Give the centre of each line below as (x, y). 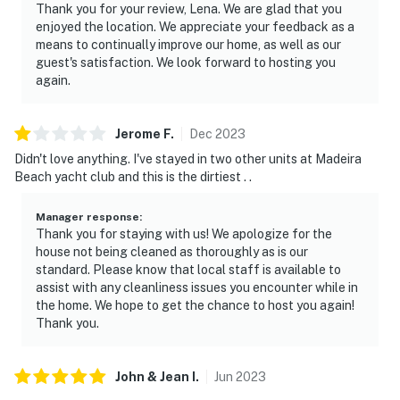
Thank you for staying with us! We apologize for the (184, 233)
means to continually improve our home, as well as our (188, 44)
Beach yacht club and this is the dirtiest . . (133, 176)
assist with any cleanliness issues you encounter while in (197, 287)
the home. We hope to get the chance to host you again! (195, 305)
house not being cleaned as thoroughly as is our (172, 251)
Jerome (138, 133)
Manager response (87, 217)
